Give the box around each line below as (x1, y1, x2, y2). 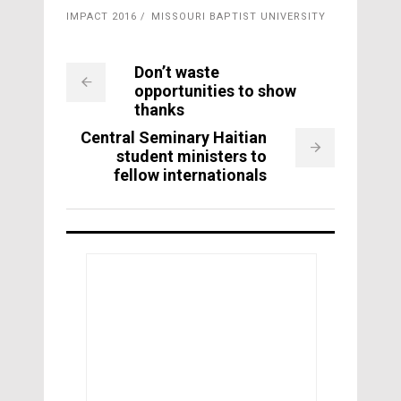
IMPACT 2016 (66, 10, 137, 22)
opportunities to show (134, 81, 296, 100)
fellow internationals (114, 166, 267, 184)
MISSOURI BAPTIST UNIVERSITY (151, 10, 326, 22)
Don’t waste (134, 63, 219, 81)
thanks (134, 100, 184, 119)
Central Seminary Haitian (81, 128, 267, 147)
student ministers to (116, 147, 267, 166)
